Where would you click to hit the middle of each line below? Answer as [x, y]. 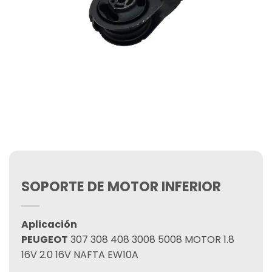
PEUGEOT [45, 240]
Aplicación [49, 224]
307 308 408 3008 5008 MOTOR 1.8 [151, 240]
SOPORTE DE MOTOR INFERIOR [121, 186]
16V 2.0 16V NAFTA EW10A [80, 255]
